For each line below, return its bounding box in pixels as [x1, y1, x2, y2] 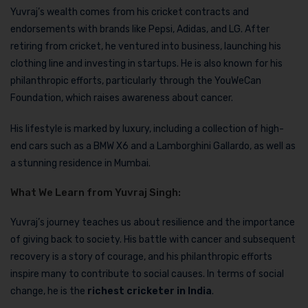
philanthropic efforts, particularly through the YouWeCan [10, 74, 261, 87]
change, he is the [10, 285, 87, 297]
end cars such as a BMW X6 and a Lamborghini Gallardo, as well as [10, 140, 296, 152]
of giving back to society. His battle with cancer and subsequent [10, 233, 296, 245]
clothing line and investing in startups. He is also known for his [10, 57, 283, 69]
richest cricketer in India [87, 285, 212, 297]
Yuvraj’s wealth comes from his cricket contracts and [10, 5, 249, 18]
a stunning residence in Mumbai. [10, 157, 151, 169]
